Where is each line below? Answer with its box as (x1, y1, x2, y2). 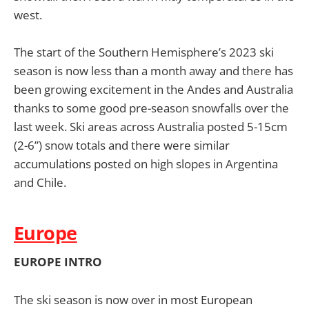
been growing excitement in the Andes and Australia (14, 81, 293, 98)
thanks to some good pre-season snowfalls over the (14, 100, 289, 117)
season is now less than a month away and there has (14, 63, 293, 79)
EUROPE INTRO (14, 254, 102, 270)
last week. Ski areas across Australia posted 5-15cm (14, 119, 288, 135)
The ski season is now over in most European (14, 291, 252, 308)
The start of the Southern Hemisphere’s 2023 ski (14, 44, 274, 61)
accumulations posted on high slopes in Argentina (14, 156, 278, 172)
